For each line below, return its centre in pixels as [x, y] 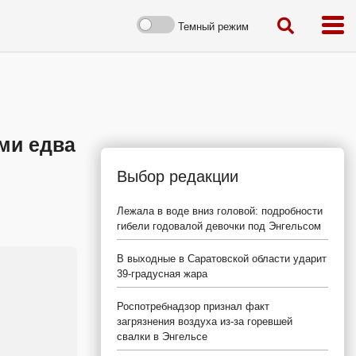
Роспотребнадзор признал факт [193, 306]
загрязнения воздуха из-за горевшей [205, 321]
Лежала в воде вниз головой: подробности [220, 211]
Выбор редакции [178, 176]
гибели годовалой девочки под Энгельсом [219, 226]
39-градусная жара [162, 274]
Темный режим [213, 26]
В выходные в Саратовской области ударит [222, 259]
